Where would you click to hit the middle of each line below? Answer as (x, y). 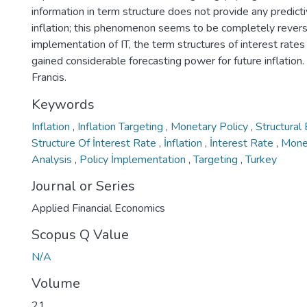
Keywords (63, 105)
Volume (56, 283)
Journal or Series (83, 186)
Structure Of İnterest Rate (95, 143)
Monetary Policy (211, 127)
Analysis (53, 160)
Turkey (261, 160)
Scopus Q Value (80, 235)
